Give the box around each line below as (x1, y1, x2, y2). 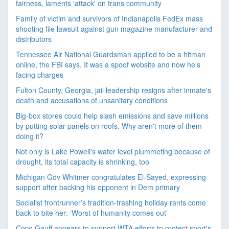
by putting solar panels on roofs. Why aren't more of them (16, 121, 202, 131)
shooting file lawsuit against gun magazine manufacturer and (16, 24, 212, 34)
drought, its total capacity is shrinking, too (16, 156, 149, 167)
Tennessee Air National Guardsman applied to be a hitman (16, 49, 205, 59)
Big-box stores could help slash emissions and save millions (16, 110, 209, 121)
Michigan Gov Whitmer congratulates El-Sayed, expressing (16, 172, 206, 182)
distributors (16, 34, 52, 44)
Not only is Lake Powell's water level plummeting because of (16, 146, 210, 156)
